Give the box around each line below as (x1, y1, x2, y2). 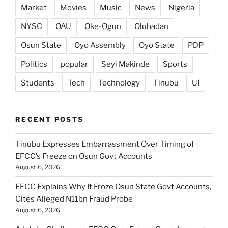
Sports (163, 59, 187, 69)
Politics (21, 59, 47, 69)
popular (61, 59, 88, 69)
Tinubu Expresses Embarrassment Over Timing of (15, 139, 194, 149)
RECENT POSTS (15, 115, 84, 123)
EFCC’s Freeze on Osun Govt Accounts (15, 151, 152, 161)
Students (21, 78, 54, 88)
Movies (60, 3, 87, 12)
